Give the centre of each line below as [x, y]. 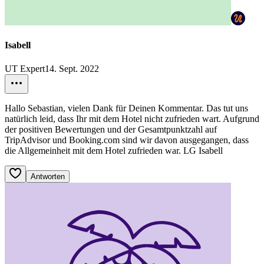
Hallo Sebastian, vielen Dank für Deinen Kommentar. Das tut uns [126, 108]
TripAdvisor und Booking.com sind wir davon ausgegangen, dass [127, 140]
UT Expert [25, 68]
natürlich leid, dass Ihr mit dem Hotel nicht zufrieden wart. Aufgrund [132, 118]
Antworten [48, 176]
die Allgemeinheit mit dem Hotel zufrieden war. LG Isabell [114, 150]
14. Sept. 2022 [72, 68]
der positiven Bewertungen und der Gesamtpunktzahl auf [111, 129]
